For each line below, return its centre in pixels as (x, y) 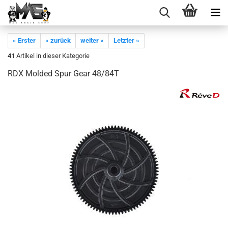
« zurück (58, 40)
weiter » (92, 40)
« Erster (24, 40)
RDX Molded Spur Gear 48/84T (63, 74)
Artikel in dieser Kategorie (52, 56)
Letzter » (126, 40)
